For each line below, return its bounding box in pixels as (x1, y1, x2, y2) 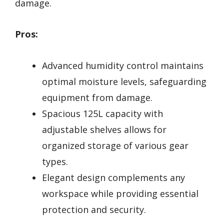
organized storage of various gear (42, 139, 188, 151)
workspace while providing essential (42, 187, 198, 199)
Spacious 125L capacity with (42, 107, 163, 119)
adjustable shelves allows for (42, 123, 166, 135)
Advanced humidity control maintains (42, 59, 203, 71)
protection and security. (42, 203, 146, 215)
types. (42, 155, 68, 167)
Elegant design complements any (42, 171, 185, 183)
